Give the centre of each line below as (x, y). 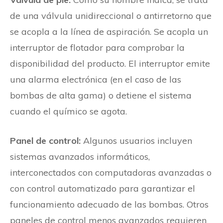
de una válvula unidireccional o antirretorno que (111, 15)
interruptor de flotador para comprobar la (97, 47)
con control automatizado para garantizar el (103, 188)
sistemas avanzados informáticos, (80, 156)
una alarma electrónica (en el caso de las (96, 79)
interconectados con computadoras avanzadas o (111, 172)
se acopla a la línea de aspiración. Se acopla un (109, 31)
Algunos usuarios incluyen (136, 140)
